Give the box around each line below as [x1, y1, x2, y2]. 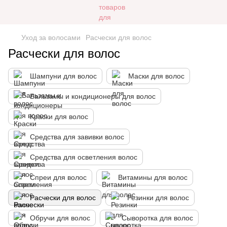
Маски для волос [128, 72, 184, 80]
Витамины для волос [118, 173, 187, 181]
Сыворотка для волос [122, 214, 193, 222]
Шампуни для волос [30, 72, 97, 80]
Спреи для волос [30, 173, 87, 181]
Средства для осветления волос [30, 153, 137, 161]
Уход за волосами [21, 33, 81, 42]
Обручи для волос [30, 214, 90, 222]
